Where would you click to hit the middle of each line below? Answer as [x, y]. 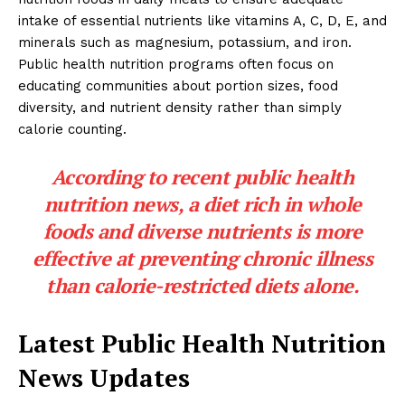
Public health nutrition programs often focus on [176, 64]
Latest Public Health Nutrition [202, 343]
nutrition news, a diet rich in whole [202, 203]
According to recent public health [202, 176]
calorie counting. [72, 129]
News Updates [104, 377]
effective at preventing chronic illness [202, 258]
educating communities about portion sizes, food [178, 85]
